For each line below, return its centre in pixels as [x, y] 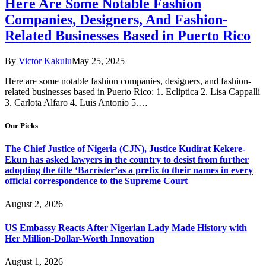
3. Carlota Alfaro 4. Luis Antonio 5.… [76, 102]
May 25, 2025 [98, 61]
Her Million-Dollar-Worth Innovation [80, 238]
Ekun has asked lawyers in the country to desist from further [127, 160]
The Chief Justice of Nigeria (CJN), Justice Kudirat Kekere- [125, 149]
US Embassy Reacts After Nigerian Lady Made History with [126, 227]
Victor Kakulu [45, 61]
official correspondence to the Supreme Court [96, 181]
